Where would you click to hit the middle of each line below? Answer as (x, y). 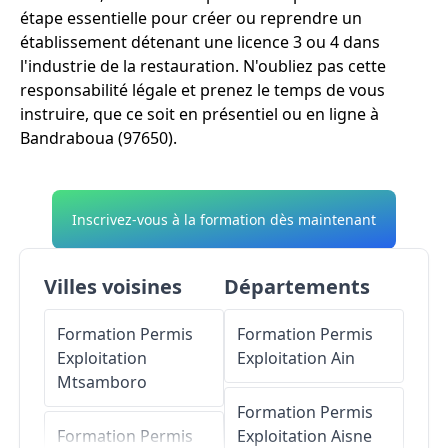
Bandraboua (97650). (98, 137)
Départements (297, 286)
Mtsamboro (102, 381)
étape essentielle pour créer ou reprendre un (191, 17)
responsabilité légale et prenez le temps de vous (202, 89)
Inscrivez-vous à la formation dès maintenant (224, 219)
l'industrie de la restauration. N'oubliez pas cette (203, 65)
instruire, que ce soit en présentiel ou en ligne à (199, 113)
